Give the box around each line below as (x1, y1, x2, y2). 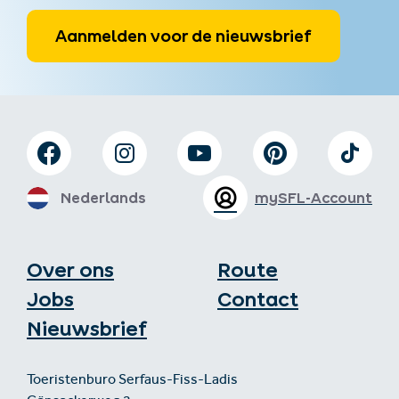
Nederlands (61, 192, 146, 204)
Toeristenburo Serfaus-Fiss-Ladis (27, 374, 238, 389)
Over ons (27, 263, 114, 278)
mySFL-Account (255, 192, 372, 204)
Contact (217, 292, 298, 307)
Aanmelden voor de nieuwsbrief (55, 30, 312, 43)
